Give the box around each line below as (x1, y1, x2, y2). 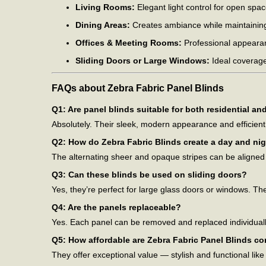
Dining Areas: (75, 20, 130, 30)
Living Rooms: (75, 2, 135, 12)
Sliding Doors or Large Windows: (75, 56, 210, 66)
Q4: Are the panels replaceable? (52, 202, 181, 213)
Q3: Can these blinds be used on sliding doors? (52, 170, 247, 180)
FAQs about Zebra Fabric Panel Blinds (52, 82, 224, 93)
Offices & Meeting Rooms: (75, 38, 182, 48)
